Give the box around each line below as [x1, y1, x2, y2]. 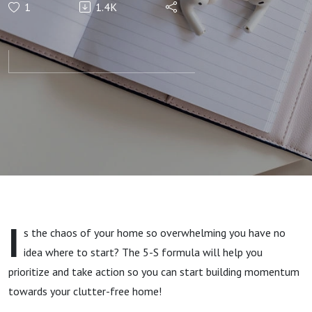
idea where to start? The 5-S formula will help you [24, 245, 263, 259]
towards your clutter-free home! [8, 284, 162, 298]
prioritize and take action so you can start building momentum [8, 265, 299, 279]
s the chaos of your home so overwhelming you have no [24, 226, 286, 240]
